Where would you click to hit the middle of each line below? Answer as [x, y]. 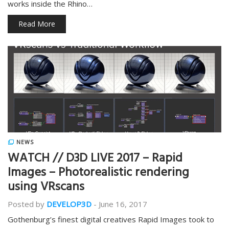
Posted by [26, 204]
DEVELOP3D [69, 204]
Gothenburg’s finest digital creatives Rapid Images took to [111, 219]
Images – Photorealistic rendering [98, 174]
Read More [37, 24]
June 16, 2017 [123, 204]
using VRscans [46, 188]
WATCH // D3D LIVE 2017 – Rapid [95, 159]
